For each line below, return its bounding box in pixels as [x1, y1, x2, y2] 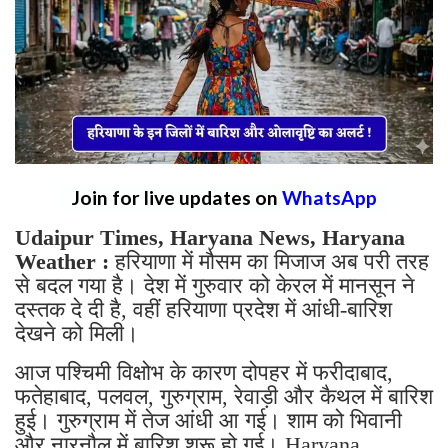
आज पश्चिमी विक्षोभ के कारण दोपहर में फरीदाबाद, [15, 359, 393, 385]
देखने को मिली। [15, 320, 145, 346]
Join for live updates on [71, 185, 282, 209]
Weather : [15, 248, 109, 274]
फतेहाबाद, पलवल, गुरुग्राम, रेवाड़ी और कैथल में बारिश [15, 383, 433, 409]
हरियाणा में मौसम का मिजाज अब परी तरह [109, 248, 429, 274]
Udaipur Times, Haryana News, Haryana [15, 224, 405, 250]
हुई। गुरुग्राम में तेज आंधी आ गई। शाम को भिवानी [15, 407, 402, 433]
